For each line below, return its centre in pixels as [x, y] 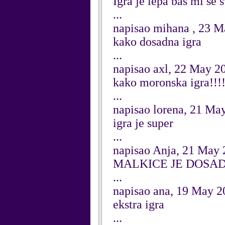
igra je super [143, 123]
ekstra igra [139, 204]
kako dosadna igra [157, 42]
